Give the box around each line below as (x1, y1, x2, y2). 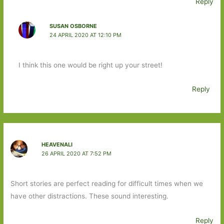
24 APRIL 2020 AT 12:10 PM (49, 31, 121, 39)
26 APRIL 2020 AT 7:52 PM (41, 150, 111, 157)
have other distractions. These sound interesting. (10, 191, 169, 200)
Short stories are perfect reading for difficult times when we (10, 179, 203, 187)
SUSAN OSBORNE (49, 22, 97, 30)
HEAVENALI (41, 141, 72, 148)
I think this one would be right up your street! (18, 60, 162, 69)
